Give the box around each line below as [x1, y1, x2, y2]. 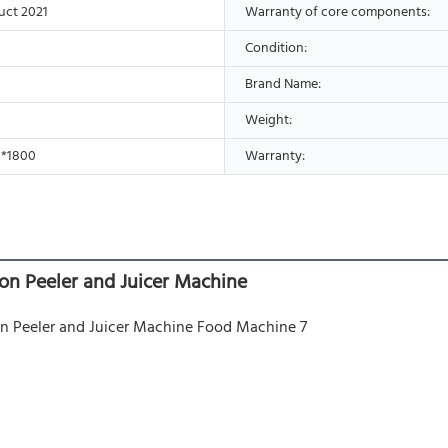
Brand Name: [245, 72, 321, 96]
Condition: [245, 36, 307, 60]
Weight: [245, 108, 292, 132]
